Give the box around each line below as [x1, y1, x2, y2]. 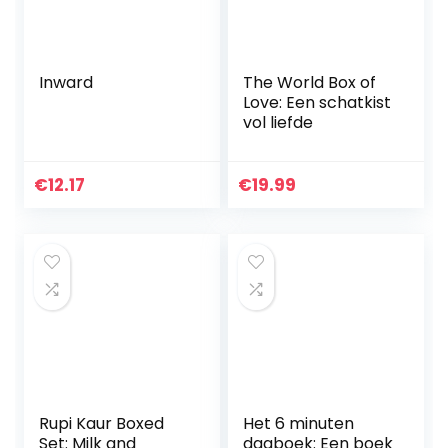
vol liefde [243, 111, 314, 135]
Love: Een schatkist [243, 91, 392, 115]
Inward [39, 71, 94, 95]
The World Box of [243, 71, 377, 95]
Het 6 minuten [243, 412, 355, 436]
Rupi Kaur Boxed [39, 412, 165, 436]
